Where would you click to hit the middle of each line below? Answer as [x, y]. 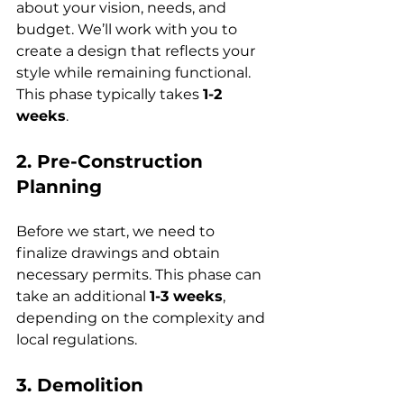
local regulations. [77, 339]
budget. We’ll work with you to [129, 29]
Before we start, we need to [117, 231]
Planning [59, 186]
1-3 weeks [186, 296]
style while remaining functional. [135, 72]
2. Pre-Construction [112, 161]
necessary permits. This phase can [141, 274]
